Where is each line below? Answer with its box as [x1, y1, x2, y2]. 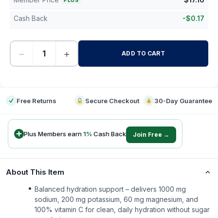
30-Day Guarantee [154, 97, 212, 105]
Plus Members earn [24, 129, 83, 138]
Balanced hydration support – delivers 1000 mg [35, 185, 186, 193]
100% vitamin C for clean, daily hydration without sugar [35, 205, 210, 214]
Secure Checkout [85, 97, 140, 105]
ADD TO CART [122, 50, 165, 57]
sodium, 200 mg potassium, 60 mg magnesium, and [35, 195, 198, 203]
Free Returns [17, 97, 56, 105]
